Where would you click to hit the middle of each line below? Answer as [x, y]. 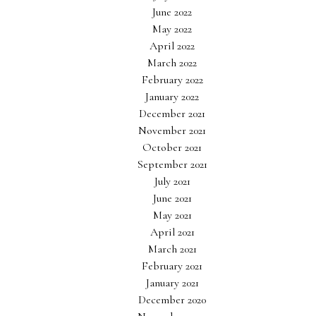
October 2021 [172, 147]
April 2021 [172, 232]
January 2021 [172, 283]
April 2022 [172, 46]
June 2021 [172, 198]
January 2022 [172, 97]
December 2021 [172, 114]
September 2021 [172, 164]
